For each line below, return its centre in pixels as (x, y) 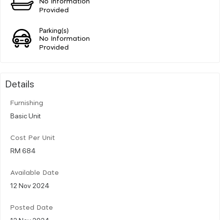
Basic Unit (26, 115)
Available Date (35, 173)
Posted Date (32, 208)
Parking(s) (54, 30)
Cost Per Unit (33, 138)
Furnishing (27, 103)
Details (20, 83)
